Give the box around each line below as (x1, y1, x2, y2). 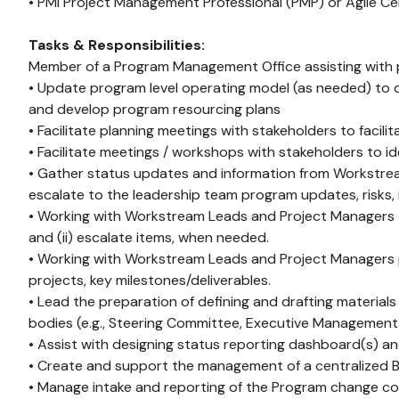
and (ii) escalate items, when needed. (28, 228, 269, 247)
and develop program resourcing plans (28, 100, 281, 118)
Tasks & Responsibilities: (28, 36, 205, 54)
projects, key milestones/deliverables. (28, 271, 271, 289)
